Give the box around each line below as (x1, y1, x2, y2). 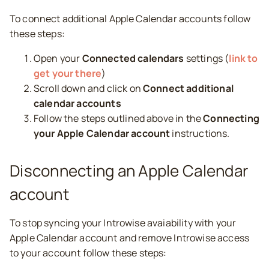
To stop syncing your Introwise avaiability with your (10, 216, 237, 229)
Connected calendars (82, 52, 184, 65)
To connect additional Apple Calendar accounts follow (10, 12, 251, 25)
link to (229, 52, 258, 65)
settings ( (184, 52, 229, 65)
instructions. (170, 127, 230, 140)
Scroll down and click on (34, 82, 143, 95)
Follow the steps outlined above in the (34, 112, 204, 125)
